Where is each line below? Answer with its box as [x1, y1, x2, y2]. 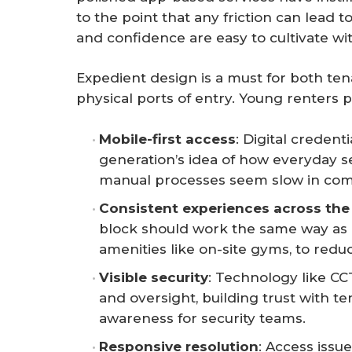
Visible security [99, 269, 208, 285]
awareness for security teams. [99, 310, 306, 326]
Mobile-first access [99, 130, 236, 147]
